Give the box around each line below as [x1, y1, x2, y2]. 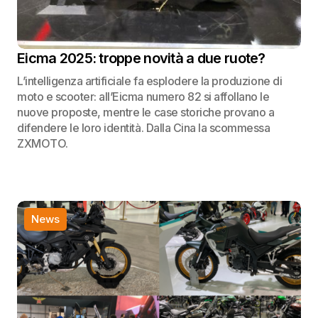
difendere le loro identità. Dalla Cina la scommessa [17, 121, 270, 135]
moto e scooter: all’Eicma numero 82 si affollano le [17, 89, 270, 104]
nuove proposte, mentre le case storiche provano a [17, 105, 275, 119]
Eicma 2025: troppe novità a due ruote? [17, 50, 265, 67]
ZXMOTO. [17, 136, 68, 150]
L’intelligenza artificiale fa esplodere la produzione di [17, 74, 283, 88]
